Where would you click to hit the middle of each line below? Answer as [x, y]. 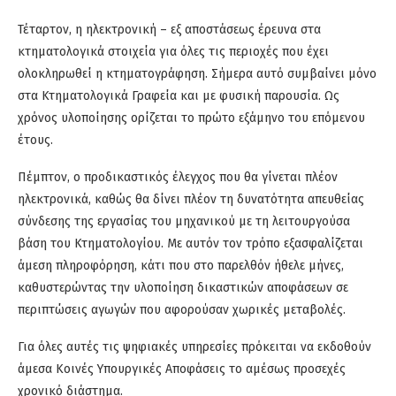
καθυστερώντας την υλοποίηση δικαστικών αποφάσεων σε [183, 288]
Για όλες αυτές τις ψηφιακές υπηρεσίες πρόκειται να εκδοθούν [194, 347]
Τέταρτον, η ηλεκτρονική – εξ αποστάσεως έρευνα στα [169, 30]
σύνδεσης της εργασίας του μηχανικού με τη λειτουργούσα [184, 222]
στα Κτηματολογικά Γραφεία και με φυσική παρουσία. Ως [179, 96]
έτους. [35, 141]
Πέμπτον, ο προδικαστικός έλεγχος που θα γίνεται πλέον [178, 178]
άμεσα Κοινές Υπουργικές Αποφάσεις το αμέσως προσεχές [182, 369]
